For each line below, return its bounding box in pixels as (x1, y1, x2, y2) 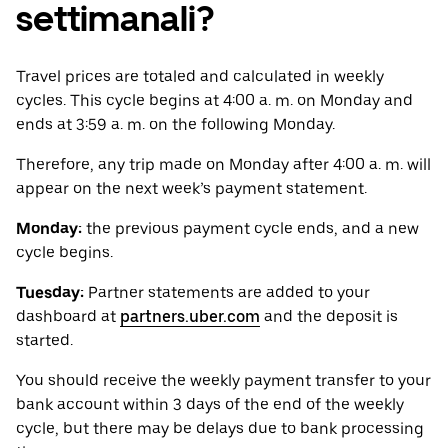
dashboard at (16, 307, 120, 327)
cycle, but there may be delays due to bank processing (16, 419, 424, 439)
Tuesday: (16, 283, 84, 303)
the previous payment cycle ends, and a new (82, 219, 419, 239)
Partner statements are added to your (84, 283, 370, 303)
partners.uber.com (120, 307, 260, 327)
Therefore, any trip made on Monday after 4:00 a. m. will (16, 155, 431, 175)
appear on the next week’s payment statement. (16, 179, 367, 199)
